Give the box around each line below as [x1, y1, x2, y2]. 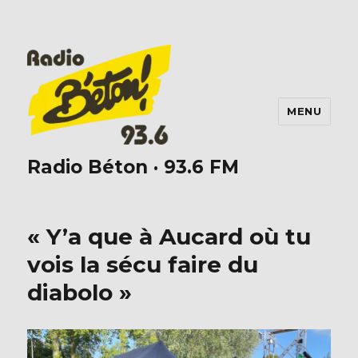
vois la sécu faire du [27, 251, 259, 279]
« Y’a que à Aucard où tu [27, 223, 312, 251]
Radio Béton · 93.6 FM [27, 156, 240, 179]
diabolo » [27, 279, 133, 307]
